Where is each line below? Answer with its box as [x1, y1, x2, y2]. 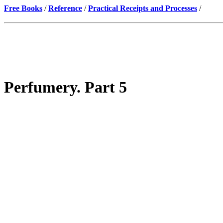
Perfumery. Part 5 [4, 78, 127, 97]
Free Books [4, 4, 42, 12]
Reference [48, 4, 82, 12]
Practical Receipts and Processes [88, 4, 197, 12]
